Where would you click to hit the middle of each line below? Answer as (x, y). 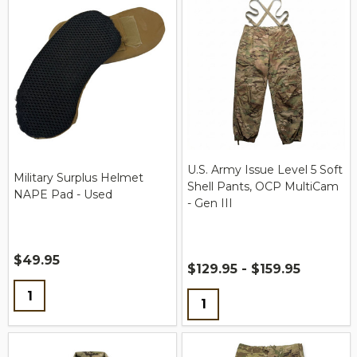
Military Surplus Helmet (78, 178)
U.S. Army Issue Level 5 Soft (265, 169)
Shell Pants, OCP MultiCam (263, 186)
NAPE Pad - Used (63, 195)
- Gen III (210, 203)
